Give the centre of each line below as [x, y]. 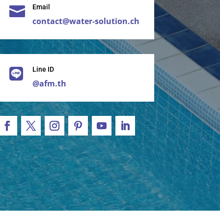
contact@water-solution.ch [86, 21]
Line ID [43, 69]
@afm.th [50, 83]
